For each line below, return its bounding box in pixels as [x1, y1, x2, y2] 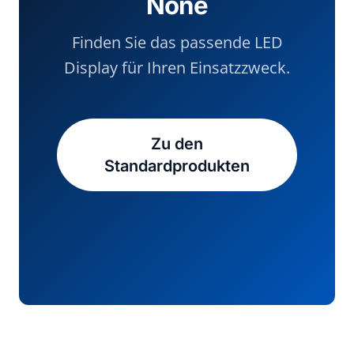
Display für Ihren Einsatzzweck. [64, 57, 290, 78]
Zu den [151, 134, 203, 153]
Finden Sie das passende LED [71, 32, 283, 53]
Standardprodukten [104, 156, 250, 175]
